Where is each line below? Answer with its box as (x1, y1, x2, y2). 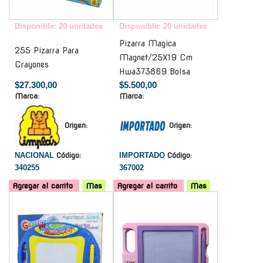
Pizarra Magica (119, 38, 176, 48)
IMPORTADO (119, 150, 167, 160)
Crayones (15, 59, 49, 69)
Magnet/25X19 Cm (119, 52, 193, 62)
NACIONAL (15, 150, 56, 160)
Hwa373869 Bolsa (119, 66, 190, 76)
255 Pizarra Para (15, 45, 79, 55)
